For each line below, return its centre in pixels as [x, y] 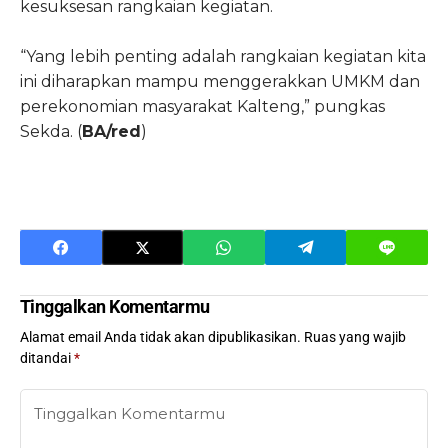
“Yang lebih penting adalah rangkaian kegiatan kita [223, 57]
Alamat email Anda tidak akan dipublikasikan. [160, 337]
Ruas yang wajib [355, 337]
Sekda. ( [51, 132]
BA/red [111, 132]
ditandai [47, 358]
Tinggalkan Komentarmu [115, 307]
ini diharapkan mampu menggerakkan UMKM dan [220, 82]
